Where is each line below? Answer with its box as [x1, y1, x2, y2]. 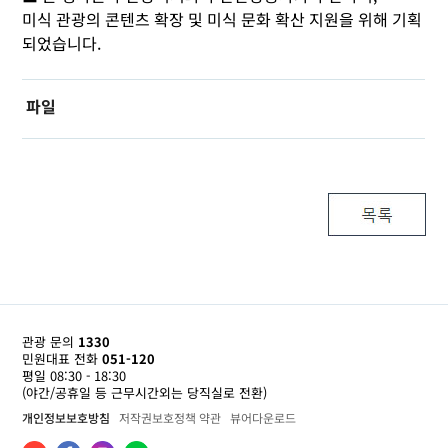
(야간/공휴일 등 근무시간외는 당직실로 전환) [22, 382, 268, 402]
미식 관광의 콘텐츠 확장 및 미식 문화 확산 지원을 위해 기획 [22, 7, 423, 32]
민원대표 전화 [22, 348, 99, 368]
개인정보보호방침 [22, 408, 111, 426]
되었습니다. [22, 31, 102, 56]
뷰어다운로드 [230, 408, 297, 426]
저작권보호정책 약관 [119, 408, 222, 426]
